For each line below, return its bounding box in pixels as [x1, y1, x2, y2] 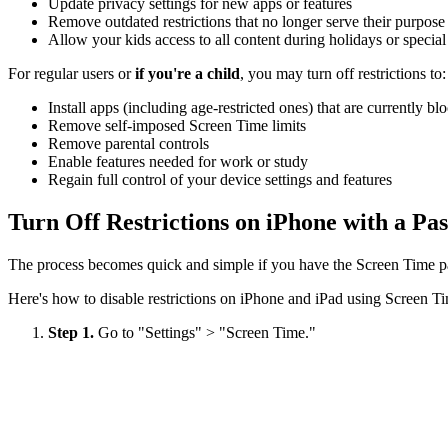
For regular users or [8, 64, 135, 82]
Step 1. [48, 323, 98, 341]
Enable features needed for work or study [48, 152, 308, 170]
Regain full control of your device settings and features [48, 170, 392, 188]
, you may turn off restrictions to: [240, 64, 446, 82]
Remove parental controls [48, 134, 209, 152]
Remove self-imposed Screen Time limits [48, 116, 306, 134]
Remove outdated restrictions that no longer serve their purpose [48, 12, 445, 30]
